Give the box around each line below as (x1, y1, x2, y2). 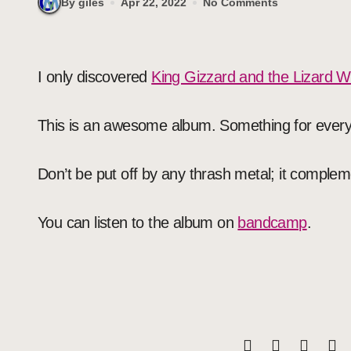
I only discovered (42, 68, 152, 85)
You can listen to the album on (38, 214, 238, 231)
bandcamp (237, 214, 307, 231)
